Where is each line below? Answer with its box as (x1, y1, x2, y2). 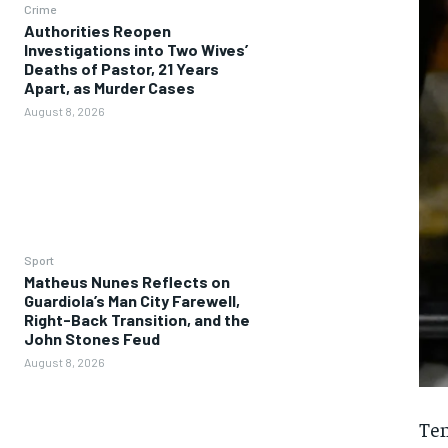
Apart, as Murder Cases (24, 78, 195, 97)
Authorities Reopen (24, 21, 171, 40)
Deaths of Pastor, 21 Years (24, 59, 219, 78)
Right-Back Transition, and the (24, 310, 250, 330)
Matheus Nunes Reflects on (24, 272, 230, 292)
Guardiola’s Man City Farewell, (24, 291, 240, 311)
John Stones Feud (24, 329, 160, 349)
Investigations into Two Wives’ (24, 40, 248, 59)
